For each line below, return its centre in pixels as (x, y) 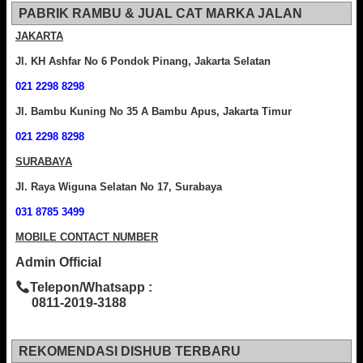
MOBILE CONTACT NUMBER (87, 237)
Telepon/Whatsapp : (92, 288)
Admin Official (58, 263)
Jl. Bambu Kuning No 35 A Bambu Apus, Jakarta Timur (154, 112)
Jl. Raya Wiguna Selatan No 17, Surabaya (119, 187)
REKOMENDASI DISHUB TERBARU (130, 352)
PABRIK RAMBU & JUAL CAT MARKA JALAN (160, 14)
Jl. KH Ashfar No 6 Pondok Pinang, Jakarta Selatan (143, 62)
